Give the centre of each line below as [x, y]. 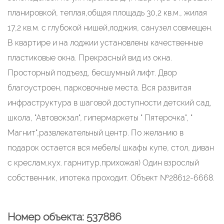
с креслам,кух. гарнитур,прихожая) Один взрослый [103, 163]
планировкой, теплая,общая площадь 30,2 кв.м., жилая [107, 13]
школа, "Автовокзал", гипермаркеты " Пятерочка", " [100, 118]
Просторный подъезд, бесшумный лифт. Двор [92, 73]
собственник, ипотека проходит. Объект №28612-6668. [111, 178]
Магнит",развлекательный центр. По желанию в [95, 133]
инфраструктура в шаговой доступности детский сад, [109, 103]
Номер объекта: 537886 [64, 217]
